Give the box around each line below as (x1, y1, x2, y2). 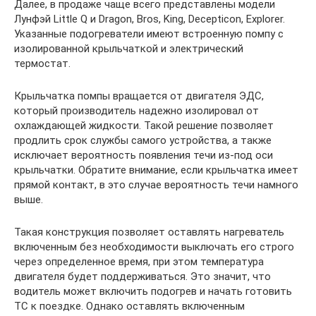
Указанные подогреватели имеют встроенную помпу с (14, 28, 284, 40)
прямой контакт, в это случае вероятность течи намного (14, 178, 298, 191)
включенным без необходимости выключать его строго (14, 241, 294, 253)
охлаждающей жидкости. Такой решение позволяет (14, 119, 274, 132)
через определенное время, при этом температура (14, 255, 264, 268)
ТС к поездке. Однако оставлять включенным (14, 300, 245, 312)
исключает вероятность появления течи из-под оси (14, 149, 273, 162)
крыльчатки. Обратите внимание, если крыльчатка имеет (14, 164, 298, 176)
